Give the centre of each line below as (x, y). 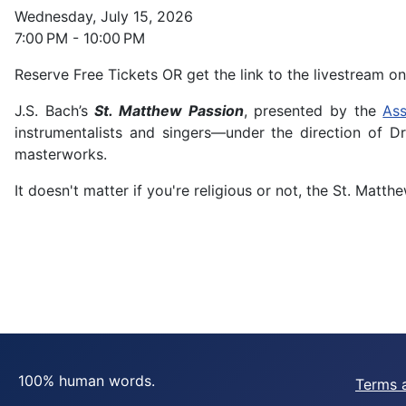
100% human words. (87, 381)
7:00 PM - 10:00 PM (80, 39)
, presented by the (313, 111)
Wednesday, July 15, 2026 (104, 17)
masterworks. (61, 155)
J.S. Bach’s (55, 111)
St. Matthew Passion (169, 111)
